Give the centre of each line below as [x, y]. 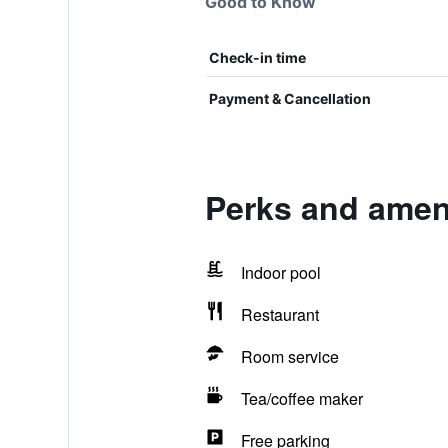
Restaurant [279, 314]
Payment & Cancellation [289, 98]
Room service [289, 356]
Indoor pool [280, 272]
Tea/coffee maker [301, 398]
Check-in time [257, 57]
